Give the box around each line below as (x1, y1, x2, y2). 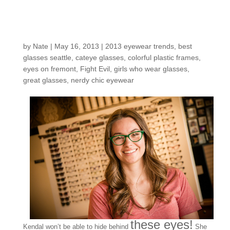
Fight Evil (80, 64, 110, 73)
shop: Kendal (23, 24, 128, 41)
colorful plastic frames (127, 53, 199, 62)
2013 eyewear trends (105, 42, 174, 50)
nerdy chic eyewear (70, 75, 134, 84)
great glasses (23, 75, 67, 84)
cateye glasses (75, 53, 124, 62)
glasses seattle (23, 53, 71, 62)
